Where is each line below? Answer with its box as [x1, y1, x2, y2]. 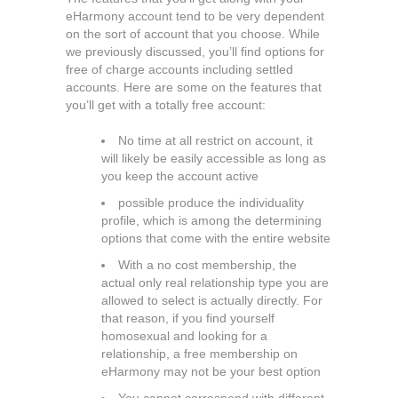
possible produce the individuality [118, 195, 304, 210]
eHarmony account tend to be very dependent [66, 9, 324, 23]
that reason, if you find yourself [101, 311, 275, 325]
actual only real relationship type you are [101, 275, 329, 290]
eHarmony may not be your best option [101, 364, 321, 378]
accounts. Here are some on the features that [66, 80, 322, 94]
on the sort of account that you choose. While [66, 27, 320, 41]
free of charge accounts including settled [66, 62, 293, 76]
